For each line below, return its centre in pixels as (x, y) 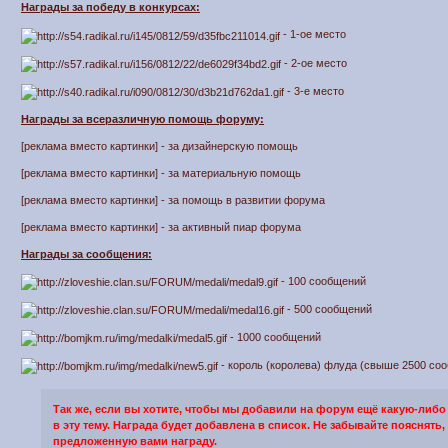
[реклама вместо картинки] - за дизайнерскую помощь (160, 145)
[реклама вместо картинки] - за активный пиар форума (161, 226)
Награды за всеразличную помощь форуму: (143, 118)
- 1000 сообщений (274, 336)
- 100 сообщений (322, 280)
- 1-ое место (313, 34)
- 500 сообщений (328, 308)
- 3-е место (314, 90)
